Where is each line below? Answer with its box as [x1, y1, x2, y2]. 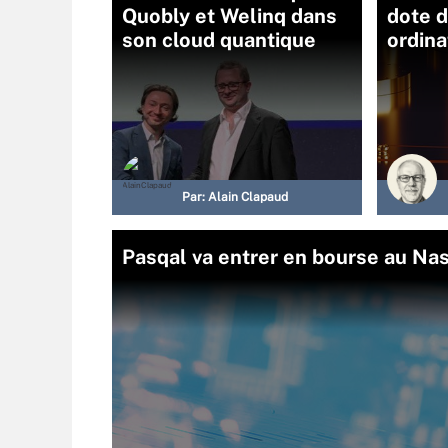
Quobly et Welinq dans [122, 4, 337, 28]
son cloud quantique [122, 28, 316, 52]
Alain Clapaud [208, 190, 288, 204]
